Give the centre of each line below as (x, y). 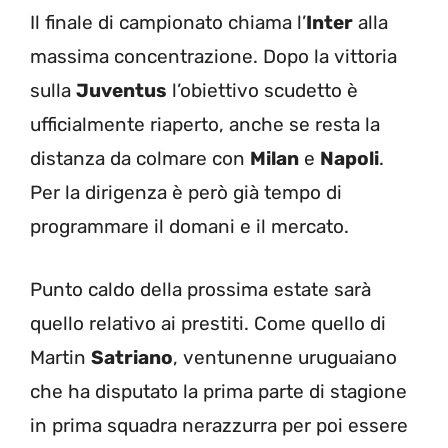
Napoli (349, 158)
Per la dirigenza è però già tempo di (186, 192)
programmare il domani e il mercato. (189, 226)
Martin (60, 357)
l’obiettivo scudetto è (262, 90)
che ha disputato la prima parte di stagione (218, 391)
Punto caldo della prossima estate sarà (200, 289)
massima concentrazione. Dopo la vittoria (213, 56)
